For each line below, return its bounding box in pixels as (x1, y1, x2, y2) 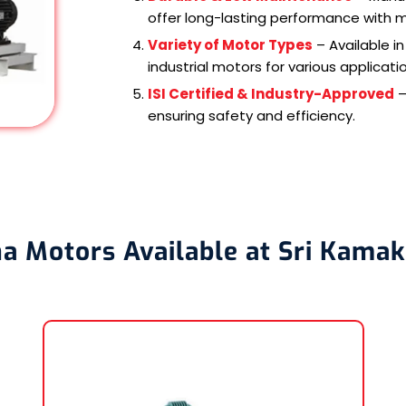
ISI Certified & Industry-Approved (148, 83, 394, 103)
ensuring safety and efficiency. (148, 105, 355, 125)
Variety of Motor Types (148, 34, 313, 54)
